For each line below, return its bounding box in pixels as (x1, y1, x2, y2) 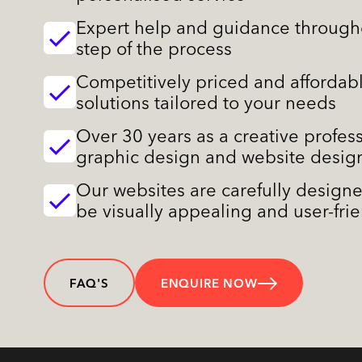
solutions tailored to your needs (75, 92, 336, 114)
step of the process (75, 38, 232, 60)
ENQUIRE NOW (160, 276, 258, 291)
